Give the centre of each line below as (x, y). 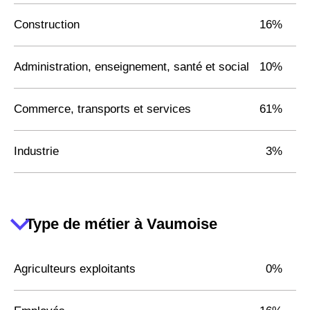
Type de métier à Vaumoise (121, 224)
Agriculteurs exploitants (75, 268)
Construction (47, 24)
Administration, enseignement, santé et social (131, 66)
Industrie (36, 151)
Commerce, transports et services (102, 109)
